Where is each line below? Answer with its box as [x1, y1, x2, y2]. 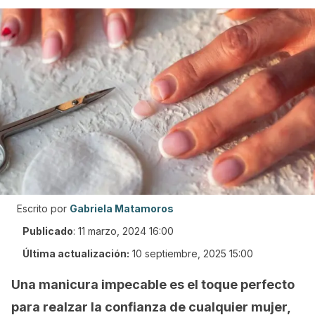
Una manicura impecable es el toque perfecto [11, 277, 295, 292]
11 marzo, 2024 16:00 [78, 225, 174, 237]
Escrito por [17, 202, 67, 214]
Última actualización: [22, 247, 129, 259]
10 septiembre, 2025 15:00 [132, 247, 253, 259]
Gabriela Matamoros [70, 202, 174, 214]
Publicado [22, 225, 73, 237]
